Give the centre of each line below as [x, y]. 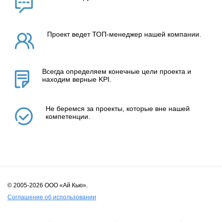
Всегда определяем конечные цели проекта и [117, 71]
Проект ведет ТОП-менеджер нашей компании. [124, 34]
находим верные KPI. [77, 79]
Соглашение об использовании [52, 197]
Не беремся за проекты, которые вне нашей [118, 108]
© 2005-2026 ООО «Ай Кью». [48, 185]
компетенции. [68, 116]
